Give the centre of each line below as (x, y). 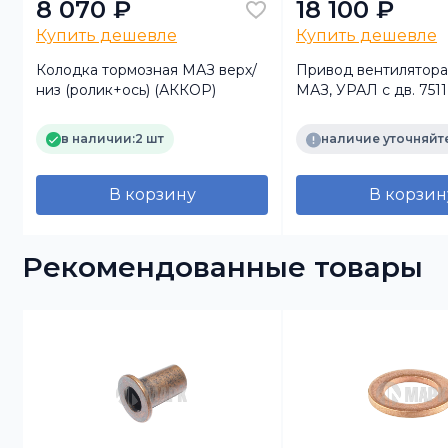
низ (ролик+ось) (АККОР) (126, 89)
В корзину (152, 194)
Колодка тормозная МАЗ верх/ (146, 69)
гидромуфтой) (346, 109)
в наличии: (98, 139)
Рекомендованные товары (222, 266)
